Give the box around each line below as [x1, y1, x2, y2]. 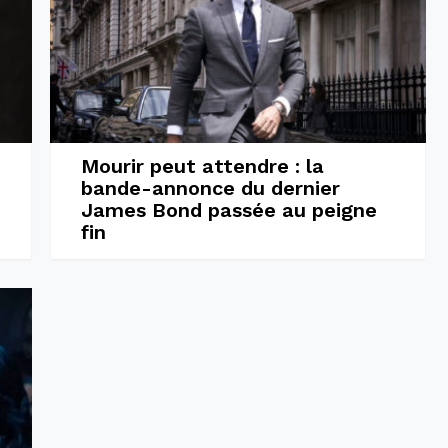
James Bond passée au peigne [80, 197, 377, 222]
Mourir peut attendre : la [80, 153, 324, 178]
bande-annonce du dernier [80, 175, 340, 200]
